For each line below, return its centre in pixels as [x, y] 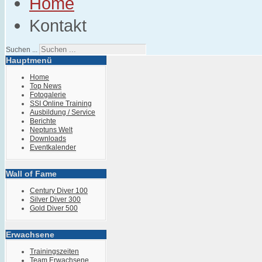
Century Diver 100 [59, 191]
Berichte [43, 121]
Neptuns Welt [51, 130]
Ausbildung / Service [63, 112]
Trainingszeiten [54, 251]
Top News [46, 86]
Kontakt [58, 25]
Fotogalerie [48, 95]
